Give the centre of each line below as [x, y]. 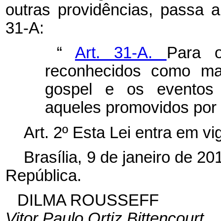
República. [43, 175]
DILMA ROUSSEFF [88, 201]
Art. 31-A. [121, 53]
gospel [75, 90]
